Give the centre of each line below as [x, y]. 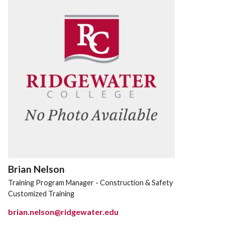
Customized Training [41, 194]
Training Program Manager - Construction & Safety [90, 182]
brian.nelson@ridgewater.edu [63, 211]
